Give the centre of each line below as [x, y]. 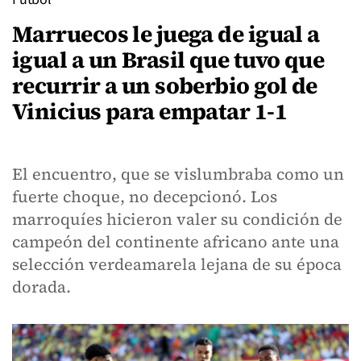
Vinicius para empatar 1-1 [150, 111]
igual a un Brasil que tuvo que [168, 60]
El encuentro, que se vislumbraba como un [178, 174]
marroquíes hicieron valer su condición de [177, 219]
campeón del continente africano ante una [176, 242]
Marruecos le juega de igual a [166, 34]
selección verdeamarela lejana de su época [177, 264]
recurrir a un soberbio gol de [165, 85]
